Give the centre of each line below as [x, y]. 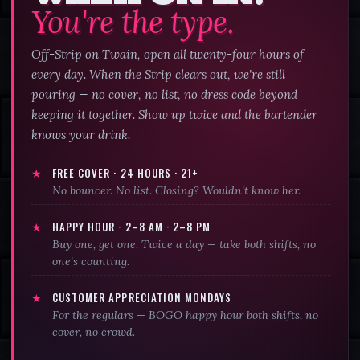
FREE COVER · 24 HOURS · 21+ [126, 172]
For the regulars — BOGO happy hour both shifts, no [186, 315]
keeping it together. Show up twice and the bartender [174, 114]
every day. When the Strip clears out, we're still [158, 74]
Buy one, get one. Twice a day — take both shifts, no [184, 244]
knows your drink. [81, 134]
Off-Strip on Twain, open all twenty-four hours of [168, 54]
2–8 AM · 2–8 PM [168, 226]
